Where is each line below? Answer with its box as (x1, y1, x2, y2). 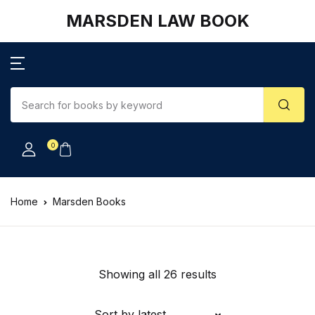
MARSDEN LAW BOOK (65, 11, 250, 31)
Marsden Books (53, 195, 126, 207)
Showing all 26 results (98, 267, 217, 281)
